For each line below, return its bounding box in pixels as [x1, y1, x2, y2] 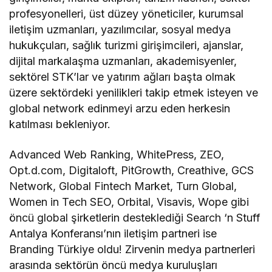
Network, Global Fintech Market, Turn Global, [9, 179, 237, 192]
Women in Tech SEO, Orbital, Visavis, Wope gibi [9, 195, 250, 208]
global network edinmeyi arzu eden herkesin [9, 101, 231, 115]
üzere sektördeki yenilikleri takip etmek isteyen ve [9, 86, 259, 99]
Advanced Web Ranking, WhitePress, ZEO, [9, 148, 225, 161]
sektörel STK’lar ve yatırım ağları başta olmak [9, 70, 236, 83]
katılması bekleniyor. [9, 117, 111, 131]
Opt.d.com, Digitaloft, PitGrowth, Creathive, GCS [9, 163, 254, 177]
